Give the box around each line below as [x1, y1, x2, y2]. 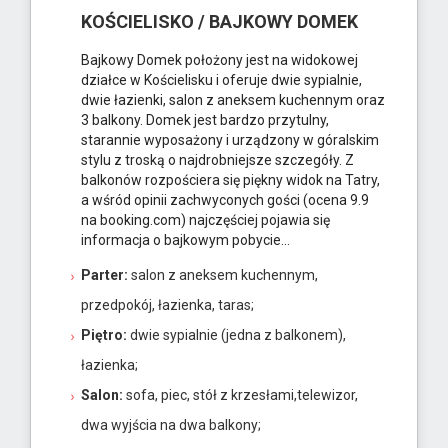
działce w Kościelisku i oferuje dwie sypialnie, [81, 72, 362, 89]
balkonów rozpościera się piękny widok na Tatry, [81, 172, 380, 189]
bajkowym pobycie [164, 232, 281, 249]
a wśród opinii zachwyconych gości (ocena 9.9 [81, 192, 369, 209]
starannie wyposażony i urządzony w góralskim [81, 132, 379, 149]
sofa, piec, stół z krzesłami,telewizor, [123, 387, 358, 404]
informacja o [81, 232, 164, 249]
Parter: [81, 267, 128, 284]
